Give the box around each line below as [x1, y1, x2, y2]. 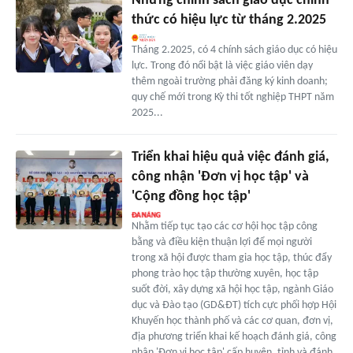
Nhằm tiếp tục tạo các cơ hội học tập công [131, 220, 318, 232]
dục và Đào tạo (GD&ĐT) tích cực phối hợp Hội [131, 299, 336, 311]
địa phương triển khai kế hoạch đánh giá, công [131, 330, 336, 343]
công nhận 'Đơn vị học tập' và [131, 169, 309, 184]
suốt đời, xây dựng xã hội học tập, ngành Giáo [131, 283, 333, 295]
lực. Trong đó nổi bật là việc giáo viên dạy [131, 59, 313, 72]
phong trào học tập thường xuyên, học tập [131, 267, 318, 280]
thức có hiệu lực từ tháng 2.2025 [131, 12, 326, 28]
